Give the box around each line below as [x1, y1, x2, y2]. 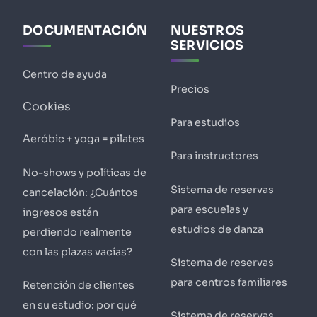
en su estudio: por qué [23, 298, 137, 311]
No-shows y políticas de [23, 166, 146, 179]
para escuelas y [170, 202, 248, 216]
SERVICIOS [170, 37, 244, 53]
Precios [170, 83, 209, 96]
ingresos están [23, 205, 98, 219]
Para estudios [170, 116, 240, 129]
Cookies [23, 99, 71, 115]
